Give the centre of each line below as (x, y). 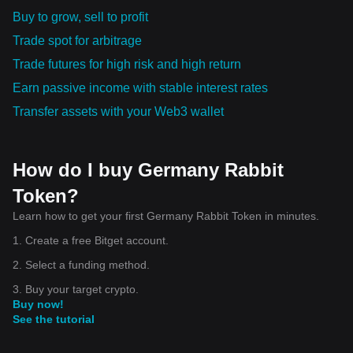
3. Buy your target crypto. (76, 289)
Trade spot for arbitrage (77, 40)
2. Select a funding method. (81, 264)
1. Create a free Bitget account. (91, 240)
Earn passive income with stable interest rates (140, 87)
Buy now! (38, 304)
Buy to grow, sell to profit (80, 17)
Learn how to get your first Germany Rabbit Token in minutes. (166, 216)
